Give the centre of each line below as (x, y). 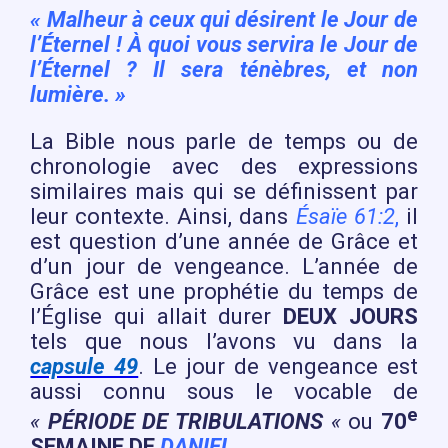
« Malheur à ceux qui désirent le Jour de (224, 19)
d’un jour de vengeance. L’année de (224, 266)
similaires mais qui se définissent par (224, 191)
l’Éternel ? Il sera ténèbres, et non (224, 69)
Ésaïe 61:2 (345, 216)
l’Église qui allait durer (156, 316)
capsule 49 (84, 366)
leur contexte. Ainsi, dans (163, 216)
